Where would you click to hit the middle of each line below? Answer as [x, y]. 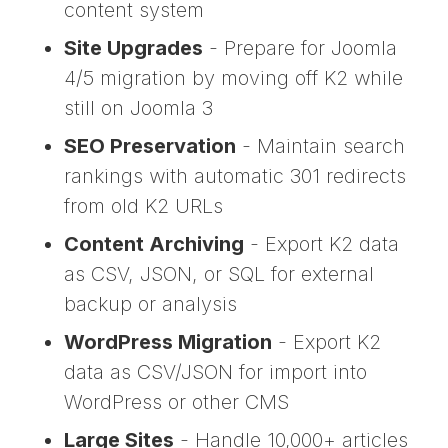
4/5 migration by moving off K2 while [233, 78]
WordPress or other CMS [176, 402]
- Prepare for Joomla [300, 48]
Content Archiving [154, 244]
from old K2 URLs [143, 206]
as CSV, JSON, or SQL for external [219, 274]
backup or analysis [150, 304]
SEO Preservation [150, 146]
